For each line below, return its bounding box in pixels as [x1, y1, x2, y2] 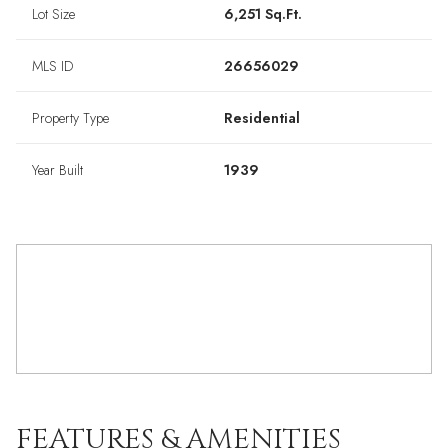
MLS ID [32, 56, 73, 76]
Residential [224, 108, 300, 128]
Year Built [32, 160, 83, 180]
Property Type [32, 108, 109, 128]
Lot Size [32, 4, 75, 24]
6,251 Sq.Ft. [224, 4, 302, 24]
